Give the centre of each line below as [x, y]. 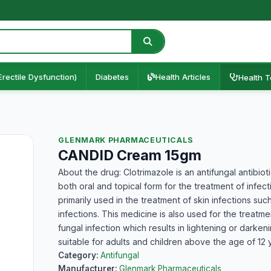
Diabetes [112, 77]
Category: [79, 255]
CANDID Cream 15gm [130, 155]
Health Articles [183, 77]
